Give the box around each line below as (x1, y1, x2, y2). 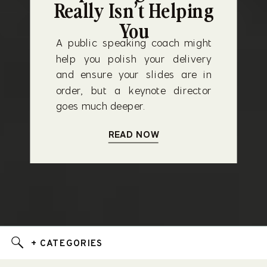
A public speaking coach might (55, 36, 212, 49)
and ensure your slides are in (55, 68, 212, 81)
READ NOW (108, 128, 160, 141)
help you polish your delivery (55, 52, 212, 66)
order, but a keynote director (55, 84, 212, 97)
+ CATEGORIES (30, 237, 104, 250)
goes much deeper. (55, 100, 145, 113)
